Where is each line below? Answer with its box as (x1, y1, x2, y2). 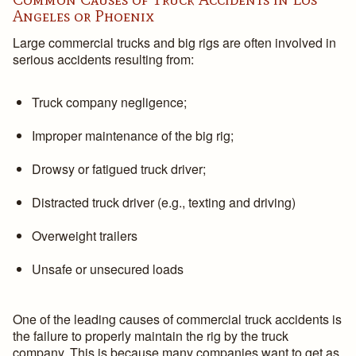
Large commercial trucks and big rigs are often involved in (13, 33, 336, 52)
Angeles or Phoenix (13, 6, 154, 25)
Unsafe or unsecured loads (32, 260, 184, 278)
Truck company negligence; (32, 93, 187, 111)
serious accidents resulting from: (13, 50, 194, 68)
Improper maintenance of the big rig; (32, 126, 234, 145)
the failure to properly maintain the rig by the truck (13, 327, 288, 345)
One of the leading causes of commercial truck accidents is (13, 310, 342, 328)
